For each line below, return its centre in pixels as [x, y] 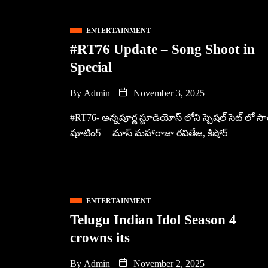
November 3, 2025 [168, 93]
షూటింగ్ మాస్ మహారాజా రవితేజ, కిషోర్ [149, 133]
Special [91, 67]
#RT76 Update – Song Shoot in [162, 49]
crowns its [100, 238]
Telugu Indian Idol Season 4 [153, 220]
